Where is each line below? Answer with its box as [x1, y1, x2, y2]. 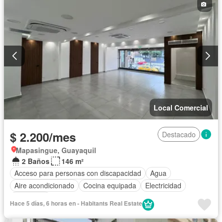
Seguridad [14, 193, 47, 203]
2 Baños [22, 156, 50, 166]
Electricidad [145, 180, 181, 191]
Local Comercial [154, 102, 208, 112]
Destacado [162, 129, 196, 139]
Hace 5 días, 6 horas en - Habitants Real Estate [10, 198, 142, 208]
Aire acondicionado [14, 180, 74, 191]
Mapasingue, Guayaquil [16, 145, 96, 155]
